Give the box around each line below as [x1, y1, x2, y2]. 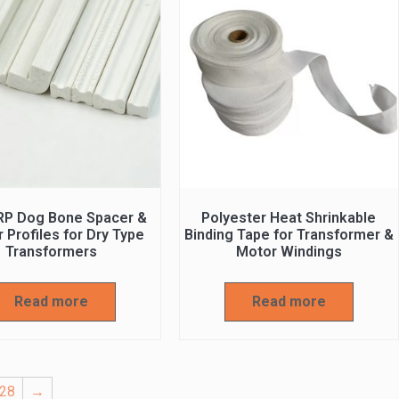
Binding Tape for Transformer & [183, 225, 394, 243]
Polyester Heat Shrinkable [201, 208, 377, 226]
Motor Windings [235, 242, 342, 260]
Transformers [4, 242, 97, 260]
